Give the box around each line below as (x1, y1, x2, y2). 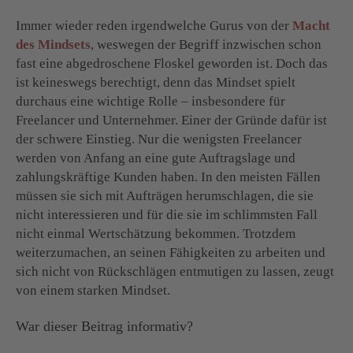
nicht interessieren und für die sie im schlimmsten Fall (16, 206, 318, 222)
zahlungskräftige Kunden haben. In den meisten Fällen (16, 169, 321, 184)
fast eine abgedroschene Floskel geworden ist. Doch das (16, 55, 328, 71)
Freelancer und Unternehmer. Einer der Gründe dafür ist (16, 112, 327, 128)
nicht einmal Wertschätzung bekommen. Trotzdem (16, 225, 295, 241)
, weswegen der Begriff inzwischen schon (91, 36, 321, 52)
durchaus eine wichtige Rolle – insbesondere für (16, 93, 285, 109)
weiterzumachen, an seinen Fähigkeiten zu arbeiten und (16, 244, 325, 260)
